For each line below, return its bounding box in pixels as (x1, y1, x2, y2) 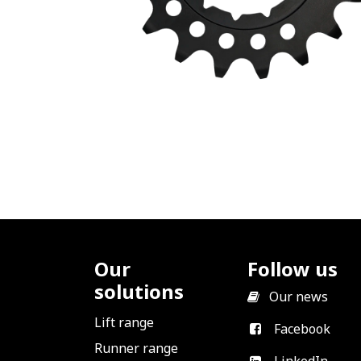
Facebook (273, 320, 330, 338)
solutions (94, 278, 184, 305)
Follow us (247, 255, 338, 283)
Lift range (94, 313, 154, 332)
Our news (269, 288, 328, 306)
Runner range (94, 339, 178, 358)
